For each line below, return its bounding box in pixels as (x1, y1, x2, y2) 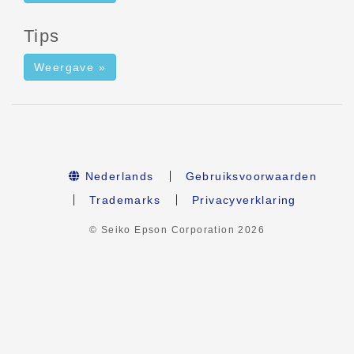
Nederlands (81, 170, 154, 183)
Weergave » (34, 61, 106, 73)
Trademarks (89, 194, 161, 206)
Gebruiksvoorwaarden (185, 170, 318, 183)
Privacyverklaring (192, 194, 296, 206)
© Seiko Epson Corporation (88, 224, 239, 235)
